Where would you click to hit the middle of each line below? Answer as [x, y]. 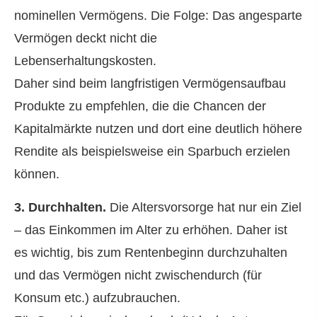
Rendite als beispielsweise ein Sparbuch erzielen [152, 152]
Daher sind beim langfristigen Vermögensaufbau [150, 84]
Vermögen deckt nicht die [86, 39]
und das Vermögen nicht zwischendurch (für [138, 275]
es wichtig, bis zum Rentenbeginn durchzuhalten [151, 252]
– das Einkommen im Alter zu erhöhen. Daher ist [151, 230]
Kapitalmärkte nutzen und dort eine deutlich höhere [158, 129]
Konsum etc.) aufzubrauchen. [99, 298]
